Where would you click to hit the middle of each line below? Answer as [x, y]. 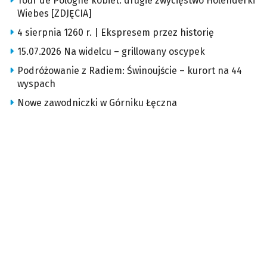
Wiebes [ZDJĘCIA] [55, 14]
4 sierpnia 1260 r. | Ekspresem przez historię [116, 33]
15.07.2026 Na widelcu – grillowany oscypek [111, 52]
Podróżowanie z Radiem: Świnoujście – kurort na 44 [130, 71]
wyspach [36, 84]
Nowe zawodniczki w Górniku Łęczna [97, 103]
